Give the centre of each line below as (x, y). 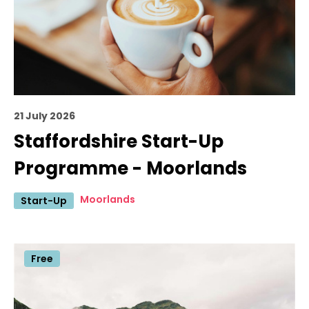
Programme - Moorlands (130, 168)
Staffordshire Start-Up (119, 141)
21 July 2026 (44, 116)
